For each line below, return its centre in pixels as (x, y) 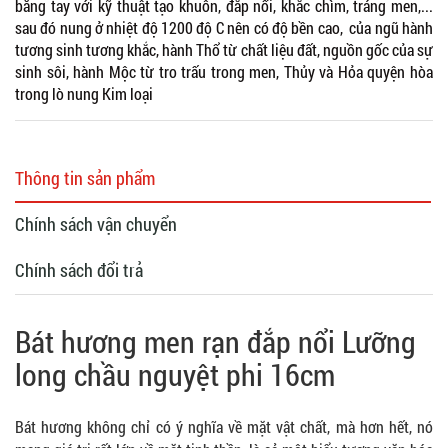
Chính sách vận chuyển (96, 223)
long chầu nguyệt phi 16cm (178, 374)
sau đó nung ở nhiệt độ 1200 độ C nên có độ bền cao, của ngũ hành (224, 27)
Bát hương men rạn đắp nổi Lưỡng (215, 341)
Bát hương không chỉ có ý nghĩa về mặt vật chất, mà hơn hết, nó (224, 426)
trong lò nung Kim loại (84, 93)
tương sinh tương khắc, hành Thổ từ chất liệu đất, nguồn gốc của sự (224, 49)
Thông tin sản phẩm (85, 177)
